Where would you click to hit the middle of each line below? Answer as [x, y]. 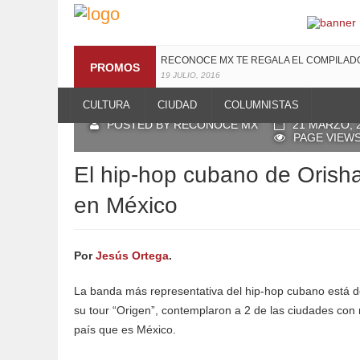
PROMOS [115, 67]
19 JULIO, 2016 [190, 75]
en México [126, 205]
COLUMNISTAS [262, 105]
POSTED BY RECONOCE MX [182, 125]
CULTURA [106, 105]
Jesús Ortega [132, 256]
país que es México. [125, 329]
